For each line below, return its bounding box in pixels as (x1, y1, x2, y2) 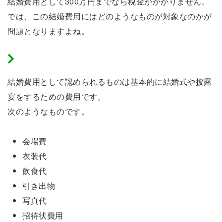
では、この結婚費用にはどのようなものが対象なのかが (7, 10, 212, 22)
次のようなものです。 (7, 106, 89, 117)
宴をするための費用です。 (7, 91, 106, 102)
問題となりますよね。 (7, 25, 89, 37)
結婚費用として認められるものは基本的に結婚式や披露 (7, 76, 212, 87)
